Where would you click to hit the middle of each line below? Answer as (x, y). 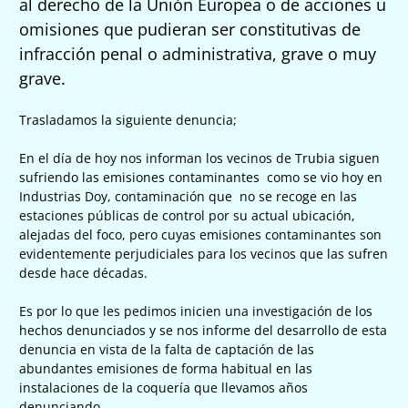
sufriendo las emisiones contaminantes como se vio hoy (191, 177)
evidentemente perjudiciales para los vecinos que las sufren (204, 253)
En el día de (57, 158)
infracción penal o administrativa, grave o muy (198, 53)
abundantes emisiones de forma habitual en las (166, 368)
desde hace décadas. (83, 272)
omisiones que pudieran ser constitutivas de (190, 29)
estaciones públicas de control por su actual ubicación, (187, 215)
